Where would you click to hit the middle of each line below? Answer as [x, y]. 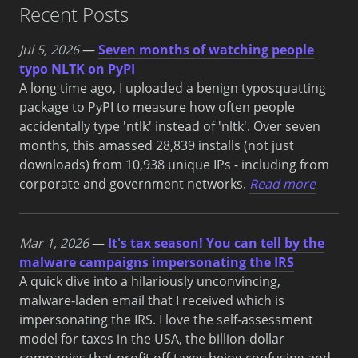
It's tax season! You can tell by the [216, 243]
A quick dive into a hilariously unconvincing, [150, 281]
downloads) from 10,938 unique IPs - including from [174, 164]
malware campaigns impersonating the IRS [157, 262]
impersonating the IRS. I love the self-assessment [166, 319]
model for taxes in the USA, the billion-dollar [152, 338]
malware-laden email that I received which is [152, 300]
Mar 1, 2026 [54, 243]
